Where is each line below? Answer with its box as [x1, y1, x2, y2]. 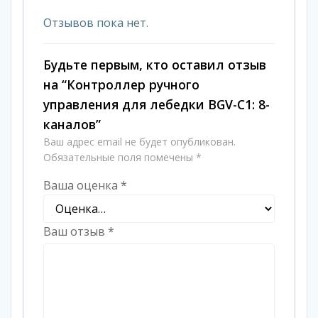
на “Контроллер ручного [43, 76, 199, 93]
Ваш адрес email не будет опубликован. [43, 135, 236, 148]
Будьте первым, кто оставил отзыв [43, 56, 266, 73]
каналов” [43, 116, 101, 133]
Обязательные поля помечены [43, 150, 196, 164]
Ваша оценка [43, 177, 121, 193]
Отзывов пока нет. [43, 15, 148, 31]
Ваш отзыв [43, 224, 108, 239]
